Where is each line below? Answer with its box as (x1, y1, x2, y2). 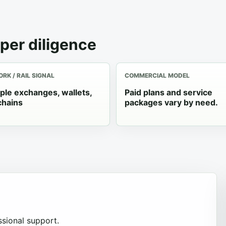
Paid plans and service (125, 87, 212, 97)
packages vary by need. (125, 97, 218, 107)
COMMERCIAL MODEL (125, 72, 190, 79)
